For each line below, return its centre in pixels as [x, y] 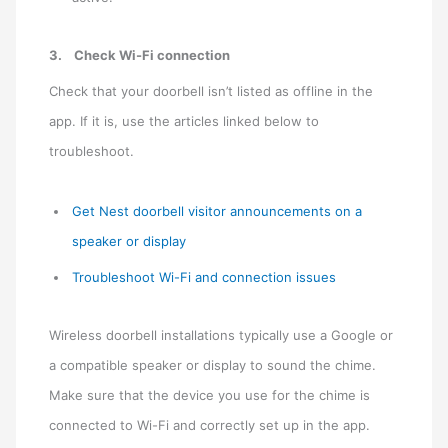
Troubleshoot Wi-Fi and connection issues [204, 276]
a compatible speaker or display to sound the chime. [213, 365]
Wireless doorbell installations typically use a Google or [221, 335]
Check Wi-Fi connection [152, 55]
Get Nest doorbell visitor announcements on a [217, 210]
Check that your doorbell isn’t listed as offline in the [211, 91]
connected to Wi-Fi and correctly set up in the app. [210, 425]
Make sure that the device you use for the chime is [210, 395]
